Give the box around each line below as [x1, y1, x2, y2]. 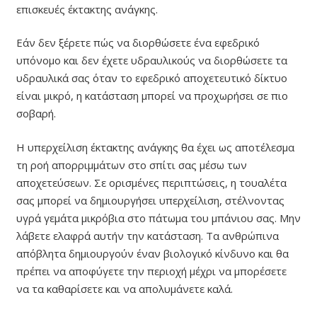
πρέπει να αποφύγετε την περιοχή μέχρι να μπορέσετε [16, 263, 287, 278]
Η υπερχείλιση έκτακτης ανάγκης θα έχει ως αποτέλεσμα [16, 139, 294, 154]
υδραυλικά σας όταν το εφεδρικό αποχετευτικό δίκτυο [16, 71, 287, 86]
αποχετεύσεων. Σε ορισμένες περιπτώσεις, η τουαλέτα [16, 175, 287, 190]
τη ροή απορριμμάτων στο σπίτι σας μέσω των [16, 157, 247, 172]
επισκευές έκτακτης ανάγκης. [16, 1, 158, 16]
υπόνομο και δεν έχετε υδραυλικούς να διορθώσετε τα [16, 53, 287, 68]
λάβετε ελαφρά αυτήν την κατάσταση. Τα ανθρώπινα [16, 228, 279, 243]
